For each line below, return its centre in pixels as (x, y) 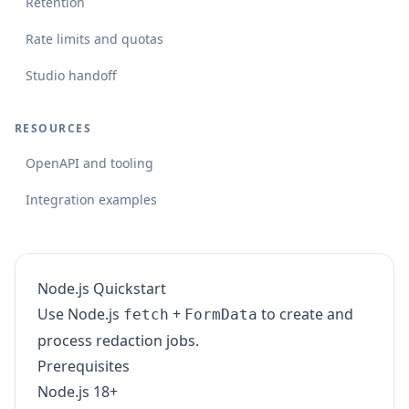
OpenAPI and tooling (89, 163)
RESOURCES (53, 128)
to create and (305, 314)
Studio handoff (71, 75)
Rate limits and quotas (94, 39)
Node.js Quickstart (102, 288)
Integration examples (91, 199)
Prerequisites (84, 366)
